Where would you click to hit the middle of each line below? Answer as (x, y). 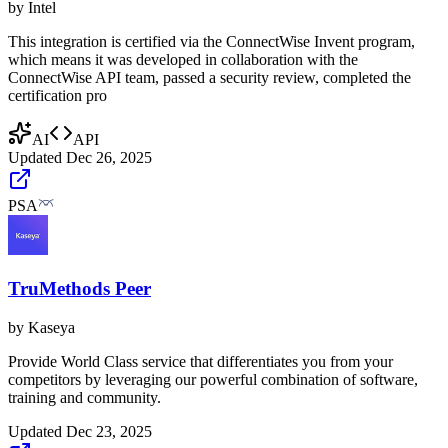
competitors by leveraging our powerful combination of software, (213, 379)
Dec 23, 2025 (109, 431)
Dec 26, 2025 (109, 158)
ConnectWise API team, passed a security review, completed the (209, 78)
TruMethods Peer (79, 288)
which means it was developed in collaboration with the (183, 60)
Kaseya (51, 327)
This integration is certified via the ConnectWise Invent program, (211, 42)
